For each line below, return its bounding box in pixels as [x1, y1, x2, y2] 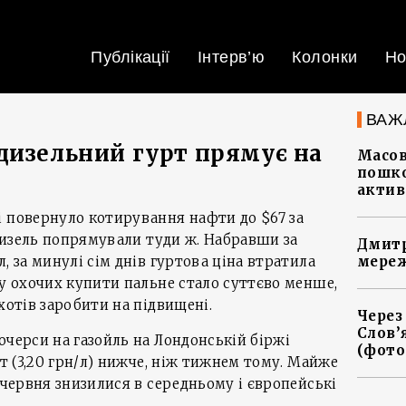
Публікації [91, 48, 170, 66]
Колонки [292, 48, 358, 66]
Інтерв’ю [197, 48, 266, 66]
